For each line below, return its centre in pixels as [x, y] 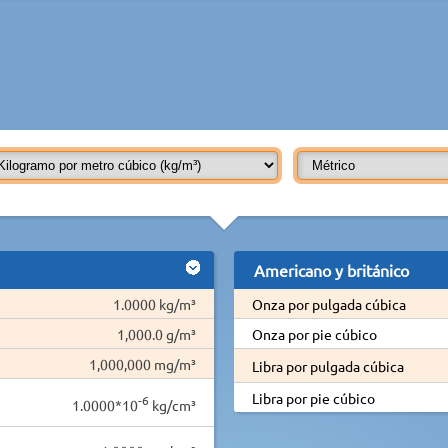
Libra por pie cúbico [313, 397]
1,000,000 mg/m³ [142, 363]
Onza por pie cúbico [314, 333]
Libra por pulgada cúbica [327, 365]
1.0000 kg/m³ [154, 303]
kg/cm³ [172, 404]
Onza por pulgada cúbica [328, 303]
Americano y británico [331, 269]
